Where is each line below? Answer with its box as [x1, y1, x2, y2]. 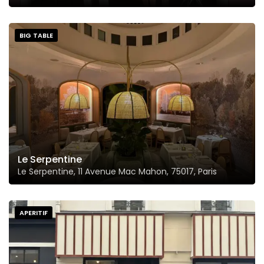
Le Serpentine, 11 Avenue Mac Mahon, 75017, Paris [18, 166, 217, 178]
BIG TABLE [19, 31, 53, 41]
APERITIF [19, 208, 48, 218]
